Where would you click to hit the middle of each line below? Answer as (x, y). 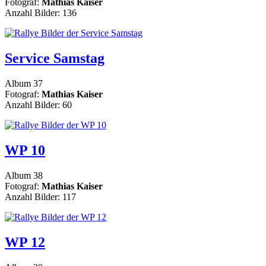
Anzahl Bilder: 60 (38, 104)
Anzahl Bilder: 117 (40, 197)
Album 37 (24, 83)
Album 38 (24, 175)
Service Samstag (55, 58)
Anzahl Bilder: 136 (41, 13)
